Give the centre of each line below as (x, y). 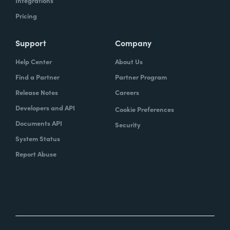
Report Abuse (36, 154)
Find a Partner (37, 77)
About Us (129, 61)
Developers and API (45, 108)
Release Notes (37, 92)
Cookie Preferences (145, 109)
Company (133, 43)
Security (128, 124)
